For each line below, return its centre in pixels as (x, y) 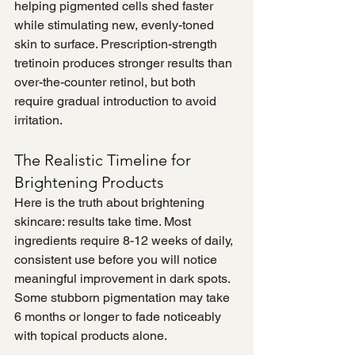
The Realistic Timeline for (105, 160)
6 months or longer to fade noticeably (119, 317)
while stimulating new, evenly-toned (116, 25)
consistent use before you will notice (117, 260)
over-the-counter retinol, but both (107, 82)
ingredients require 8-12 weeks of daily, (125, 241)
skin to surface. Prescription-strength (117, 44)
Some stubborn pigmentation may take (124, 298)
